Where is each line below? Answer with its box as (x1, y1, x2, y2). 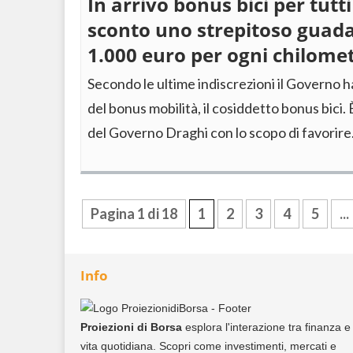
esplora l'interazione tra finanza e (185, 321, 351, 333)
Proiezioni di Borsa (80, 321, 185, 333)
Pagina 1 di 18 (91, 205, 177, 222)
